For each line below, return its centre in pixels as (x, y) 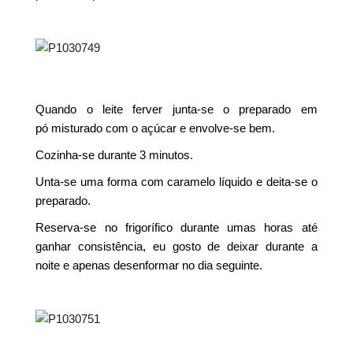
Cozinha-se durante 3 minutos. (115, 155)
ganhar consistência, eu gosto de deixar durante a (176, 246)
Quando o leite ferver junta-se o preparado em (176, 109)
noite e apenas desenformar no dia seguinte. (149, 265)
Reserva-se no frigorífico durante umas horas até (176, 227)
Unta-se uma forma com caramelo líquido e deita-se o (176, 182)
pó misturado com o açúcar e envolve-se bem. (156, 128)
